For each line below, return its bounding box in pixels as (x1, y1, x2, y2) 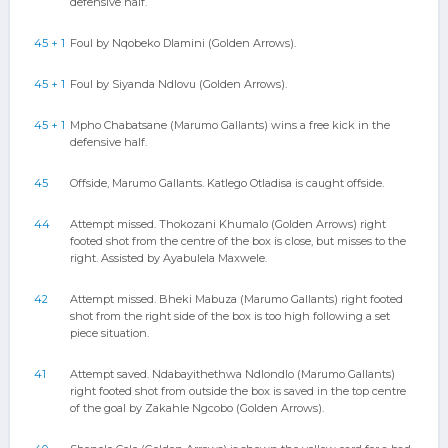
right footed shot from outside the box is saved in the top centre (70, 384, 406, 398)
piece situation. (70, 326, 149, 340)
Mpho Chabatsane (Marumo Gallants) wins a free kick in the (70, 118, 390, 132)
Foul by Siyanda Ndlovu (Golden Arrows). (70, 77, 287, 91)
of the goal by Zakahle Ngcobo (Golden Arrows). (70, 401, 324, 415)
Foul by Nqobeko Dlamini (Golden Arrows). (70, 36, 296, 50)
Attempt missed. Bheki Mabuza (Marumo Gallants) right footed (70, 292, 403, 306)
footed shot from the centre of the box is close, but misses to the (70, 234, 406, 248)
